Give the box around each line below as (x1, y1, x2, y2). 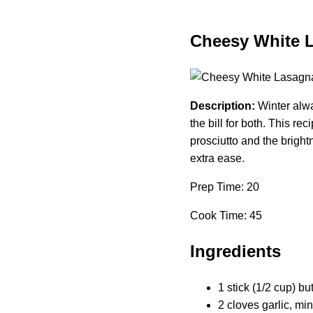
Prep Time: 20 (190, 180, 259, 193)
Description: (190, 99, 255, 112)
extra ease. (190, 152, 245, 164)
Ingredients (190, 241, 281, 261)
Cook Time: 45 (190, 209, 262, 221)
